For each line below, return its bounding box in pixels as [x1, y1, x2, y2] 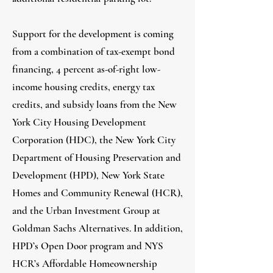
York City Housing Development [12, 116, 146, 129]
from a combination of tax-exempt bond [12, 45, 175, 58]
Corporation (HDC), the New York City [12, 133, 175, 146]
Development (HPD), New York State [12, 169, 165, 182]
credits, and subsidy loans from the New [12, 98, 177, 111]
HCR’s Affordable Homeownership [12, 257, 157, 270]
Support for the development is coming [12, 27, 174, 40]
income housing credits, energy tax [12, 80, 155, 93]
